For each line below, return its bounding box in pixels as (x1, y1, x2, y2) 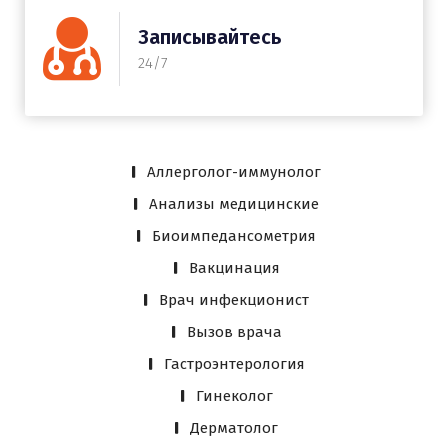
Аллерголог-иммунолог (147, 162, 321, 181)
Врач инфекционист (159, 290, 309, 309)
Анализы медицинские (149, 194, 319, 213)
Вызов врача (186, 322, 282, 341)
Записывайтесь (138, 25, 281, 50)
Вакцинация (188, 258, 280, 277)
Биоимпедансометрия (152, 226, 316, 245)
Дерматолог (190, 418, 278, 437)
